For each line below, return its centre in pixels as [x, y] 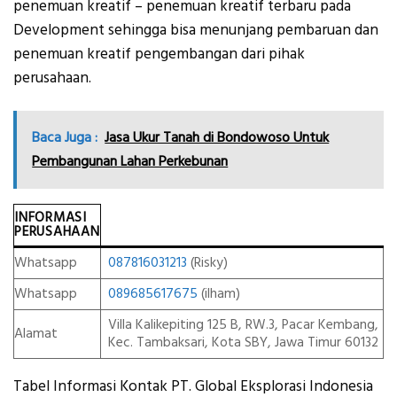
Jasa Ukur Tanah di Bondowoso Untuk [217, 137]
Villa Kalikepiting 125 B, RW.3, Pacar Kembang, [243, 325]
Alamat [36, 334]
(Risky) [207, 263]
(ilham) [218, 294]
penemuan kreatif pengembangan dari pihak [159, 54]
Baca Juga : [65, 137]
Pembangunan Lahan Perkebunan [130, 161]
